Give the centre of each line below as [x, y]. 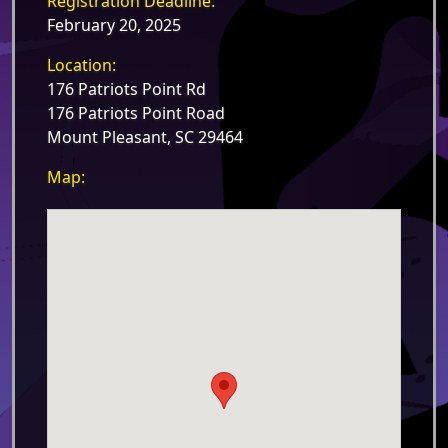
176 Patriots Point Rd [126, 89]
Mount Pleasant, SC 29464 [145, 137]
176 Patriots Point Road [136, 113]
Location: [81, 65]
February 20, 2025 [114, 25]
